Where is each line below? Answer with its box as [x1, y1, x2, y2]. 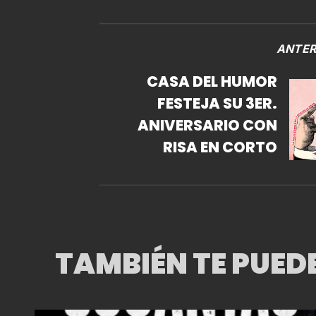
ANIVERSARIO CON [138, 114, 243, 135]
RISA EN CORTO [163, 136, 278, 157]
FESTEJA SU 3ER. [157, 92, 278, 114]
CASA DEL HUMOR [147, 71, 278, 92]
